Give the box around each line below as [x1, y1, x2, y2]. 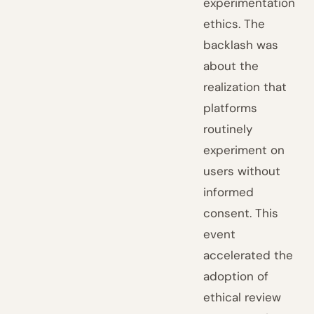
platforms [203, 100, 258, 116]
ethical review [203, 289, 282, 305]
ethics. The [203, 16, 266, 32]
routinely [203, 121, 253, 137]
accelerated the [203, 247, 294, 263]
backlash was [203, 37, 279, 53]
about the [203, 58, 259, 74]
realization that [203, 79, 287, 95]
